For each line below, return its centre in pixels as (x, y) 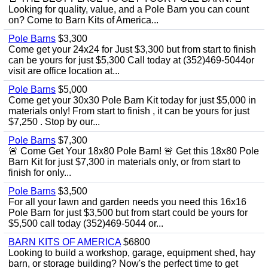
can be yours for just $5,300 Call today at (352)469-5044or (131, 60)
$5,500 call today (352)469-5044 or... (86, 223)
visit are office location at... (64, 71)
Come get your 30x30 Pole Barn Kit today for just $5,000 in (132, 100)
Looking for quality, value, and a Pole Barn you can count (129, 9)
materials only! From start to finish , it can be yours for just (129, 111)
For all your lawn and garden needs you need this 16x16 (127, 202)
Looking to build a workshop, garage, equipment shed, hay (132, 253)
